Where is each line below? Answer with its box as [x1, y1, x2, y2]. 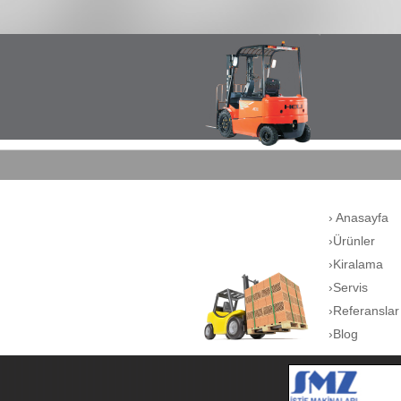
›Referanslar [328, 303, 399, 318]
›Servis [328, 280, 368, 294]
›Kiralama [328, 257, 383, 271]
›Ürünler [328, 234, 375, 248]
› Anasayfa [328, 210, 388, 225]
